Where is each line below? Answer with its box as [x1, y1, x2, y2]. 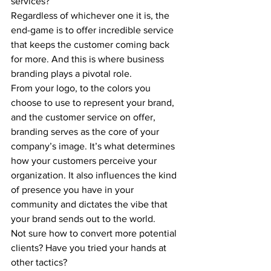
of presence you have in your [11, 184, 136, 195]
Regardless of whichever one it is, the [11, 10, 172, 21]
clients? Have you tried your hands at [11, 242, 169, 253]
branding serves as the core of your [11, 126, 162, 137]
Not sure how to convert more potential [11, 227, 179, 238]
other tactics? [11, 256, 67, 267]
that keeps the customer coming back [11, 39, 172, 50]
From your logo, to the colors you [11, 82, 153, 93]
